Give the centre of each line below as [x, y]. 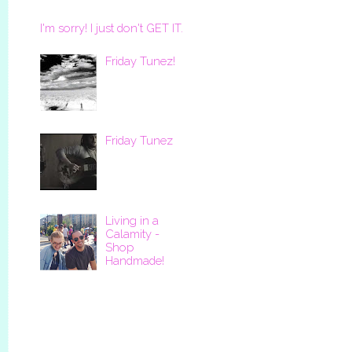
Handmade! [134, 261]
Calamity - [132, 234]
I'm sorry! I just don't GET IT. [112, 28]
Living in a [132, 221]
